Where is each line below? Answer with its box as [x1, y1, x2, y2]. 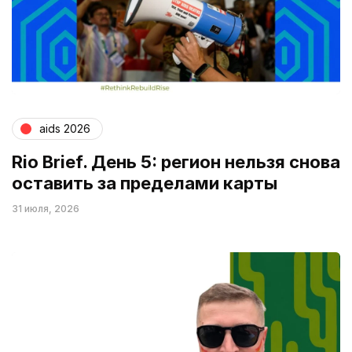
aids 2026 [39, 122, 90, 136]
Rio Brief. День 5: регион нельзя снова [12, 151, 340, 172]
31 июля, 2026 [12, 202, 79, 214]
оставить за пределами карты [12, 172, 277, 193]
